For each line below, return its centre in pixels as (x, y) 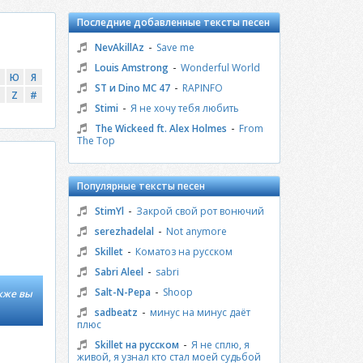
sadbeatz (116, 312)
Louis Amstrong (131, 68)
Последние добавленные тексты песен (173, 22)
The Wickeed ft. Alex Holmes (160, 128)
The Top (96, 141)
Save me (175, 47)
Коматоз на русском (184, 252)
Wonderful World (220, 68)
